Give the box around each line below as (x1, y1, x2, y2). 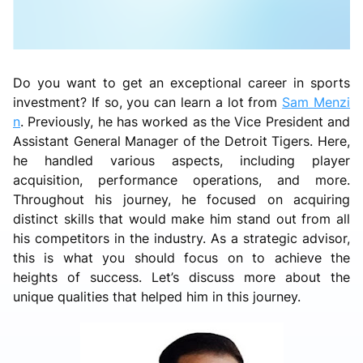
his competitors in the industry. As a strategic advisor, (13, 229, 350, 246)
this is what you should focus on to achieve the (13, 249, 350, 266)
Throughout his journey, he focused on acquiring (13, 190, 350, 207)
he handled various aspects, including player (13, 152, 350, 169)
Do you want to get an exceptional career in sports (13, 74, 350, 91)
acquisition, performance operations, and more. (13, 171, 350, 188)
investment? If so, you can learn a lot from (13, 93, 283, 110)
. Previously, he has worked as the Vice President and (20, 113, 350, 130)
